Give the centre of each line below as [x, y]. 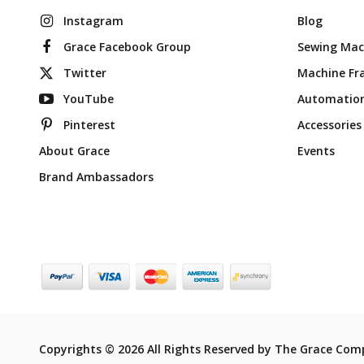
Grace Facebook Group [127, 47]
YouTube [89, 99]
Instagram [93, 21]
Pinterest [89, 125]
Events [316, 151]
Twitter [85, 73]
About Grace [74, 151]
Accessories [329, 125]
